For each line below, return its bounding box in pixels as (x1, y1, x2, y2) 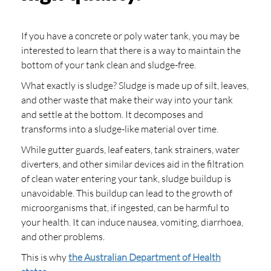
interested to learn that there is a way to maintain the (21, 44, 241, 56)
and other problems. (21, 230, 105, 243)
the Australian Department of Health (68, 251, 221, 263)
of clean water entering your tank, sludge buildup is (21, 172, 231, 184)
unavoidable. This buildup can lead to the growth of (21, 187, 232, 199)
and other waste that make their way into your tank (21, 94, 233, 106)
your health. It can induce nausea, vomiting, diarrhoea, (21, 216, 243, 228)
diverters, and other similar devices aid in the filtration (21, 158, 244, 170)
